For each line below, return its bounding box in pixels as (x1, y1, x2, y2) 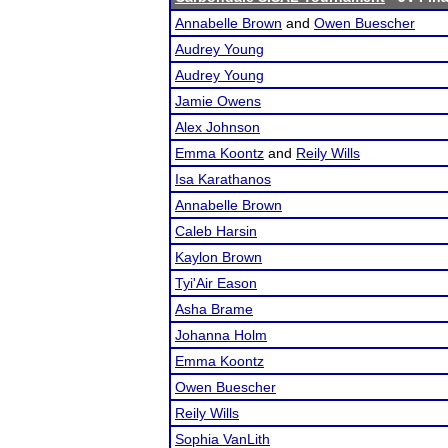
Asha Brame (175, 301, 253, 317)
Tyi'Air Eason (175, 275, 257, 291)
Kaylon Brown (175, 249, 262, 265)
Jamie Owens (175, 93, 261, 109)
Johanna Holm (175, 327, 267, 343)
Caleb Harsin (175, 223, 257, 239)
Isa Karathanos (175, 171, 271, 187)
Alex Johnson (175, 119, 260, 135)
